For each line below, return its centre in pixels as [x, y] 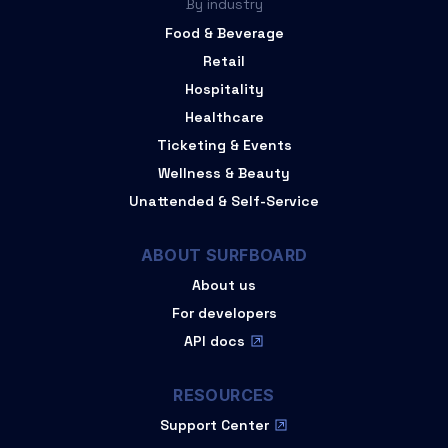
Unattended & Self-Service [224, 201]
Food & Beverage [224, 33]
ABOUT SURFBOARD [224, 255]
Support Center [214, 425]
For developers [224, 313]
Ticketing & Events [224, 145]
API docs [214, 341]
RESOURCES [224, 395]
